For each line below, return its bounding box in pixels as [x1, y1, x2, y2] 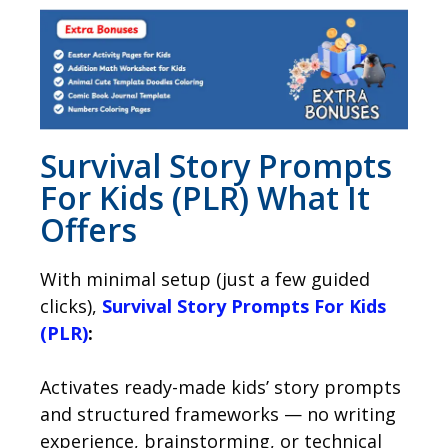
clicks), [40, 294, 102, 319]
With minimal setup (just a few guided [40, 267, 370, 292]
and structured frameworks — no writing [40, 402, 396, 427]
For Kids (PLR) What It [40, 176, 370, 220]
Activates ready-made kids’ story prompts [40, 375, 401, 400]
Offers [40, 208, 137, 252]
